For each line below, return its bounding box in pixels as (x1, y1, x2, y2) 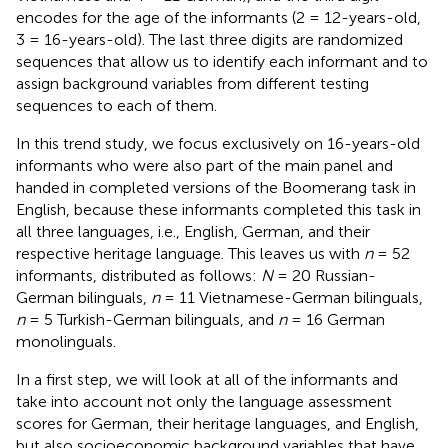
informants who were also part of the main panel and (16, 155, 393, 175)
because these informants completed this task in (70, 199, 421, 219)
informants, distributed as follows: (16, 265, 261, 285)
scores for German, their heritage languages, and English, (16, 413, 419, 433)
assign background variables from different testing (16, 73, 369, 93)
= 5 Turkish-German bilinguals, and (25, 309, 278, 329)
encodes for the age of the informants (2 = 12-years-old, (16, 7, 421, 27)
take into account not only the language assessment (16, 391, 392, 411)
